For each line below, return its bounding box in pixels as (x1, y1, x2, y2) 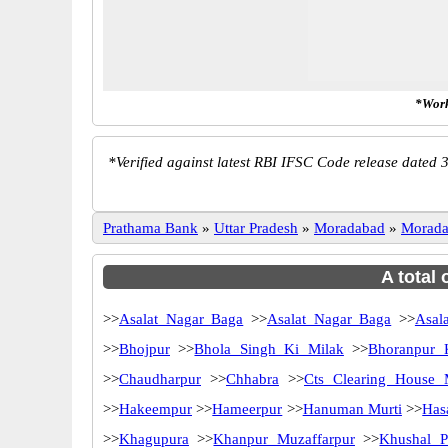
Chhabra (226, 371, 279, 387)
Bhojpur (119, 341, 170, 357)
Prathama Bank (103, 220, 198, 236)
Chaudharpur (119, 371, 201, 387)
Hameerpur (212, 401, 283, 417)
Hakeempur (119, 401, 192, 417)
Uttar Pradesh (214, 220, 298, 236)
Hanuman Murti (302, 401, 402, 417)
